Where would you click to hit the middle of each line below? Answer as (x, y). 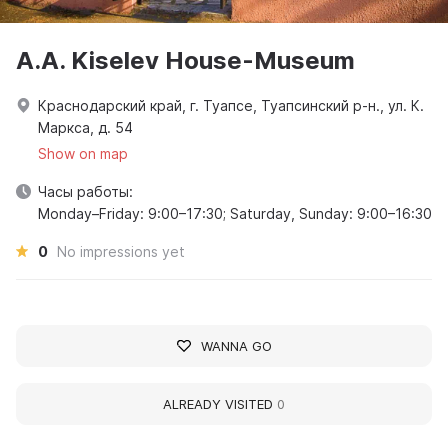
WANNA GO (236, 345)
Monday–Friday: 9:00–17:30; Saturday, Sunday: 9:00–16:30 (235, 213)
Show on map (83, 153)
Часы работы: (85, 191)
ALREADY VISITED (220, 403)
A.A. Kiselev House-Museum (185, 60)
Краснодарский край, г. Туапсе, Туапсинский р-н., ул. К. (231, 105)
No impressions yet (121, 251)
